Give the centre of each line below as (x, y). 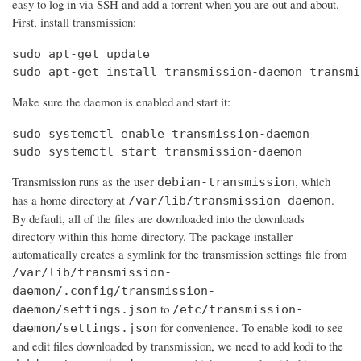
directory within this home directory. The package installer (152, 237)
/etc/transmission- (238, 310)
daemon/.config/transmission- (114, 291)
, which (313, 182)
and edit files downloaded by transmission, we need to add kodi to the (178, 346)
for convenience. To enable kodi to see (250, 328)
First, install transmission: (74, 22)
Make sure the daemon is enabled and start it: (121, 102)
